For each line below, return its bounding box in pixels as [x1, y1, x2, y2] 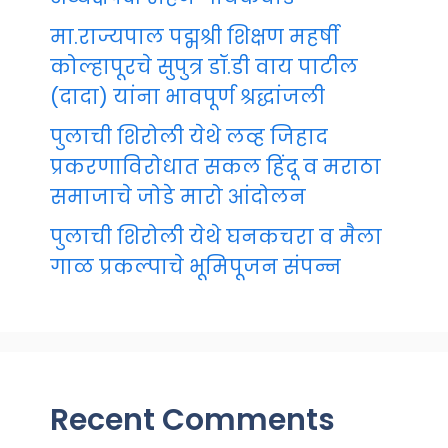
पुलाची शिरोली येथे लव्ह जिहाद [50, 122, 328, 151]
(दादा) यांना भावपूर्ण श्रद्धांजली [50, 82, 325, 111]
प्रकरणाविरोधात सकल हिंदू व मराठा [50, 152, 381, 181]
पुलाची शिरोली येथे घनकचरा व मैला [50, 222, 382, 251]
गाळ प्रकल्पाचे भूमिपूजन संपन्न [50, 252, 341, 281]
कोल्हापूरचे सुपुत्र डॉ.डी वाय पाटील [50, 52, 358, 81]
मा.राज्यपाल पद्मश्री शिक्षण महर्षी [50, 22, 339, 51]
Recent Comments [50, 398, 335, 441]
